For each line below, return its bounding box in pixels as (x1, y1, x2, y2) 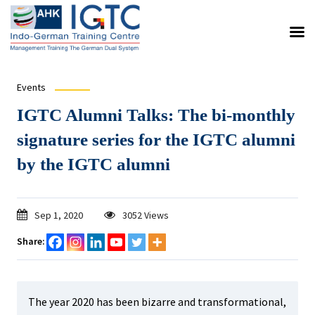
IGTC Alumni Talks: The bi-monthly (16, 105, 295, 124)
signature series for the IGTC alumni (16, 130, 295, 149)
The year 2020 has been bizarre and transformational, (27, 295, 286, 309)
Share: (16, 235, 45, 247)
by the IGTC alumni (16, 155, 170, 174)
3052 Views (122, 209, 169, 221)
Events (16, 81, 46, 94)
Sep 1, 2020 (34, 209, 83, 221)
